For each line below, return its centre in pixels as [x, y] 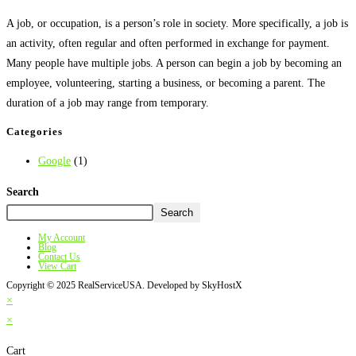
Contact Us [59, 256]
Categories [35, 132]
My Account [62, 237]
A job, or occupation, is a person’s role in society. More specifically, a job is [177, 24]
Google [54, 161]
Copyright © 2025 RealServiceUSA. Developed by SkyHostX [124, 285]
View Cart [57, 266]
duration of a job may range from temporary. [108, 103]
